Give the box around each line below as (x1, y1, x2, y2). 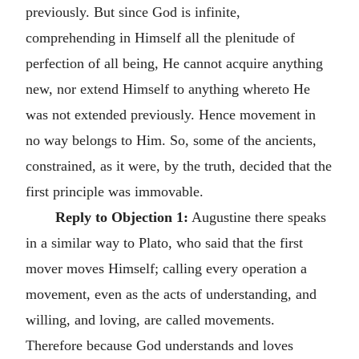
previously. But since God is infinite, (26, 3, 240, 20)
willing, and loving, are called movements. (26, 311, 275, 328)
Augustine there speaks (188, 208, 326, 225)
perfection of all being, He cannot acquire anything (26, 54, 323, 71)
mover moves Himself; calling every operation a (26, 260, 307, 276)
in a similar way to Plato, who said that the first (26, 234, 303, 251)
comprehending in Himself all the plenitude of (26, 29, 295, 46)
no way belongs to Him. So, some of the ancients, (26, 131, 317, 148)
